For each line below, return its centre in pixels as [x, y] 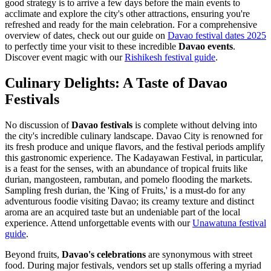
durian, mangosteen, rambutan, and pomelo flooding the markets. [129, 179]
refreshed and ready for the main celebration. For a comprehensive [131, 24]
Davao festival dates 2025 [217, 35]
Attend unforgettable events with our [120, 223]
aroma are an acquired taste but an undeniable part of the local [122, 212]
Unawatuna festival [229, 223]
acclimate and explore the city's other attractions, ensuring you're [127, 13]
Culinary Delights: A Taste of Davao [116, 83]
